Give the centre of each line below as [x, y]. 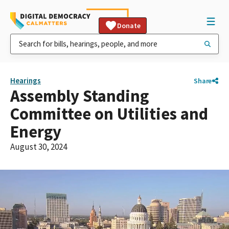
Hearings [26, 81]
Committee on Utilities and [109, 114]
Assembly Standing [79, 96]
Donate [129, 26]
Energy [36, 132]
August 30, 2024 [39, 147]
